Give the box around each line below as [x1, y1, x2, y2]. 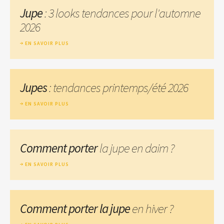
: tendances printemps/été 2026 [47, 79, 188, 95]
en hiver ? [132, 200, 173, 216]
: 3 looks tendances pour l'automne [42, 4, 200, 21]
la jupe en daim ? [99, 139, 174, 156]
